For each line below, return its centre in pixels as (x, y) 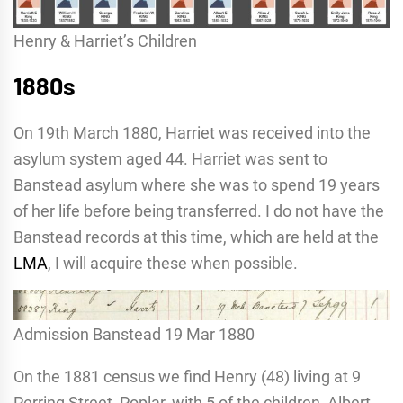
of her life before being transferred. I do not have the (199, 210)
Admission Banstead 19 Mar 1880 (134, 334)
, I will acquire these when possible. (173, 263)
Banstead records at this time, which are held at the (196, 237)
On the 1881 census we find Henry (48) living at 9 (187, 376)
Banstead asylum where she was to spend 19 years (197, 184)
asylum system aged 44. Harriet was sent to (170, 158)
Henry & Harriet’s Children (105, 40)
